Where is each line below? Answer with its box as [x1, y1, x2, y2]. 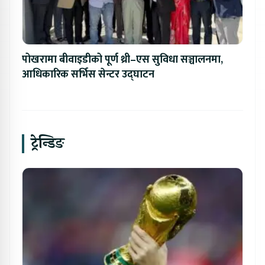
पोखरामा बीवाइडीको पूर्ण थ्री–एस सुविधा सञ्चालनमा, [22, 51, 223, 69]
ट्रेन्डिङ [31, 132, 64, 155]
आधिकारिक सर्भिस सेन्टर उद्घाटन [22, 66, 154, 84]
